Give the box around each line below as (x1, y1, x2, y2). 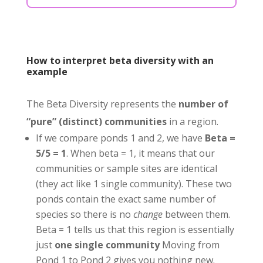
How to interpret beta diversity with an (26, 53, 214, 67)
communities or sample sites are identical (35, 161, 217, 175)
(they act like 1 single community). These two (35, 177, 232, 190)
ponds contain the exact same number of (35, 192, 216, 205)
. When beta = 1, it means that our (66, 146, 215, 160)
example (26, 65, 68, 78)
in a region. (166, 114, 218, 128)
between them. (162, 207, 230, 221)
